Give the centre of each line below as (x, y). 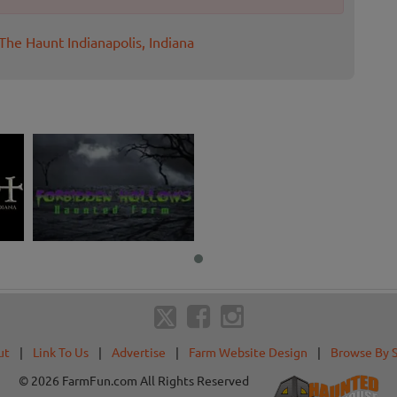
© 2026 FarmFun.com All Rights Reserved (133, 380)
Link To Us (60, 351)
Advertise (138, 351)
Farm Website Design (248, 351)
